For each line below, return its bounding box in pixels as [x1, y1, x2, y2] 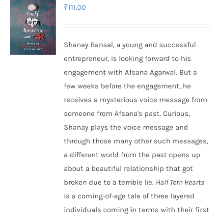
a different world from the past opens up [64, 150, 201, 159]
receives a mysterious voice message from [64, 95, 208, 104]
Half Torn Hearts [156, 178, 205, 187]
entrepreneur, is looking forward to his [64, 54, 192, 63]
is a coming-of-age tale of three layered [64, 192, 195, 200]
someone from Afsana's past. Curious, [64, 109, 191, 118]
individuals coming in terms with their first [64, 205, 210, 214]
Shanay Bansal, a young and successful [64, 40, 196, 49]
